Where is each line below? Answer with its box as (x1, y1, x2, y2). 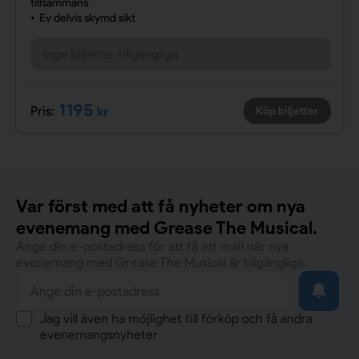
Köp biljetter (255, 104, 319, 118)
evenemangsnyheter (40, 327, 158, 342)
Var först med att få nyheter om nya (16, 196, 305, 217)
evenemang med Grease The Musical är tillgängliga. (16, 255, 307, 270)
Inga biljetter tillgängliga (42, 46, 178, 62)
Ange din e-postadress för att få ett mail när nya (16, 239, 288, 254)
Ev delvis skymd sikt (38, 11, 135, 25)
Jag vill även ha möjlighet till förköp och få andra (40, 311, 313, 326)
